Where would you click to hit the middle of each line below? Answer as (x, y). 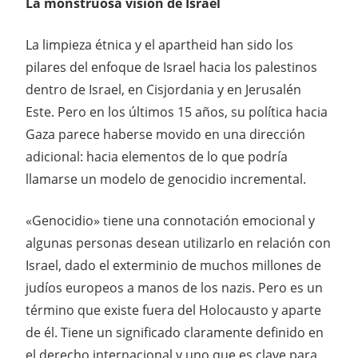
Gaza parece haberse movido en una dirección (165, 134)
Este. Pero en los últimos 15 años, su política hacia (177, 111)
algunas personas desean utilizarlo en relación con (178, 243)
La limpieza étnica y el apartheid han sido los (159, 44)
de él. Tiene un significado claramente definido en (175, 332)
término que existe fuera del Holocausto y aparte (173, 310)
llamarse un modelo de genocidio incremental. (166, 179)
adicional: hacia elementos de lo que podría (157, 156)
